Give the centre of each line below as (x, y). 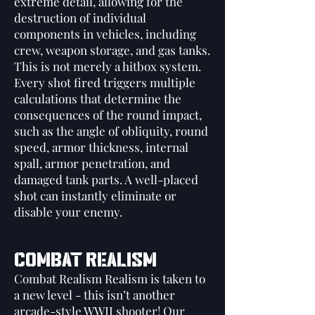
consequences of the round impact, (108, 115)
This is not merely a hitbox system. (108, 66)
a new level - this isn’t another (95, 295)
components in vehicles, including (105, 34)
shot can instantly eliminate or (95, 195)
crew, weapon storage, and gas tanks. (112, 50)
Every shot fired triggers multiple (105, 82)
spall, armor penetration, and (92, 163)
